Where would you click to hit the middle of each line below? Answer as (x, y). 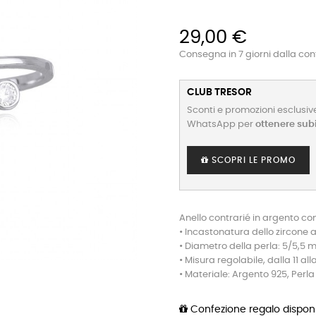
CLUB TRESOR (219, 92)
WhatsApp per (221, 124)
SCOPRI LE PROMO (252, 160)
